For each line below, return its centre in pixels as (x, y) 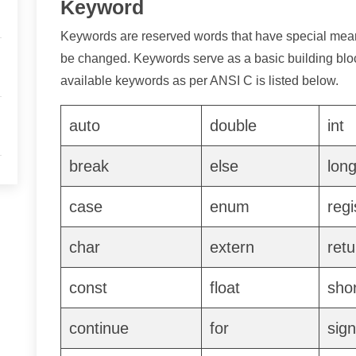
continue (99, 328)
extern (232, 247)
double (233, 126)
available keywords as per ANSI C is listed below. (199, 81)
